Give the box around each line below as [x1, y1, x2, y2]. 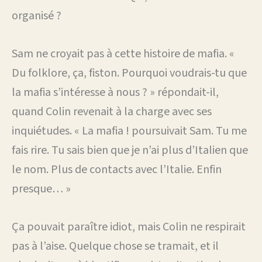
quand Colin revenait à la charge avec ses [12, 103, 212, 120]
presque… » [12, 180, 71, 197]
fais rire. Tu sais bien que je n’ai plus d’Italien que [12, 142, 248, 158]
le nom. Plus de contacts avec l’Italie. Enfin [12, 161, 222, 178]
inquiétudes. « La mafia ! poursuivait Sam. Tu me [12, 122, 247, 139]
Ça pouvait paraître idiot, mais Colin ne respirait [12, 218, 246, 235]
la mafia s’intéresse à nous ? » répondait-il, [12, 84, 219, 101]
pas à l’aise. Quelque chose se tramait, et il [12, 237, 219, 254]
